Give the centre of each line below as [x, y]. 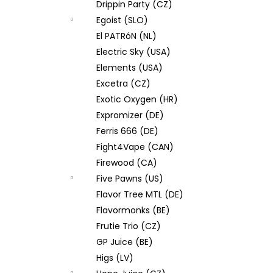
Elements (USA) [129, 68]
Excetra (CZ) [123, 83]
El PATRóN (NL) [126, 36]
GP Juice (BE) [125, 242]
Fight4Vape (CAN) [135, 147]
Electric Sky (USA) [133, 52]
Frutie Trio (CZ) [129, 226]
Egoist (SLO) [122, 20]
